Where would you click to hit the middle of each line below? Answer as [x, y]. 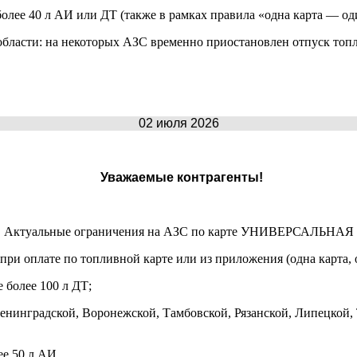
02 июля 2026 [178, 123]
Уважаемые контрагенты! [182, 177]
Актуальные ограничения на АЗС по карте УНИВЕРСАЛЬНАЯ [178, 231]
